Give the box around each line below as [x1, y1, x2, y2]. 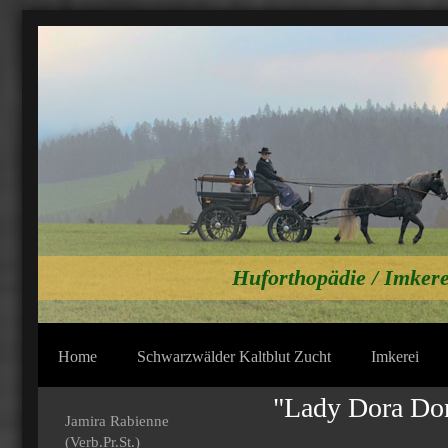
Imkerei [371, 348, 419, 365]
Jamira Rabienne [65, 413, 169, 429]
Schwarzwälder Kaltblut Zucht [137, 348, 331, 365]
